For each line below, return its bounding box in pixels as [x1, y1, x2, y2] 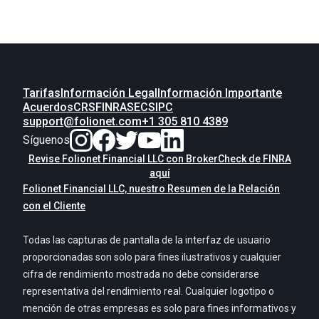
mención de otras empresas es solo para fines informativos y [23, 303, 296, 315]
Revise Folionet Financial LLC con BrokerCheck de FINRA [28, 153, 291, 165]
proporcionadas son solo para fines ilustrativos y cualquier [23, 251, 281, 263]
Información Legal [61, 86, 157, 100]
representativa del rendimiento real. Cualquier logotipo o [23, 286, 274, 298]
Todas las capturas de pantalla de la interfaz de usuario [23, 234, 271, 246]
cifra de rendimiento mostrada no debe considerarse [23, 268, 259, 281]
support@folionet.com [23, 115, 142, 129]
